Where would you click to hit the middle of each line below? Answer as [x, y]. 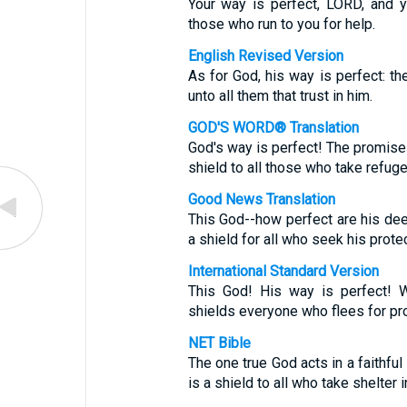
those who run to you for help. [281, 24]
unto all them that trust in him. [280, 96]
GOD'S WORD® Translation [273, 128]
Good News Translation [261, 199]
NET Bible [219, 343]
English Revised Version [265, 56]
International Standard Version [283, 271]
